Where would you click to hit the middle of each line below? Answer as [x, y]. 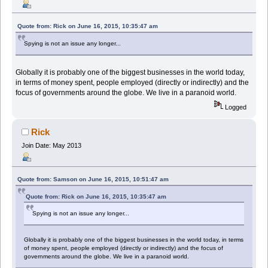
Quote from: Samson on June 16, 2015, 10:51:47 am [93, 179]
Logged [235, 107]
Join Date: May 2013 [51, 145]
